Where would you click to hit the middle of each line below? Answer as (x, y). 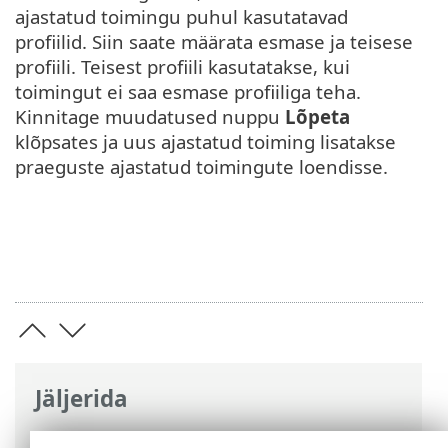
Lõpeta (317, 117)
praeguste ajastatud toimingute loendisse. (201, 167)
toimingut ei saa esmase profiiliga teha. (188, 92)
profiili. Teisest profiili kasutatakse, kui (182, 67)
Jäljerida (81, 398)
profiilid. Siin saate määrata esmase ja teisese (214, 42)
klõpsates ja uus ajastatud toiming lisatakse (205, 142)
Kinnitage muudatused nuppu (150, 117)
